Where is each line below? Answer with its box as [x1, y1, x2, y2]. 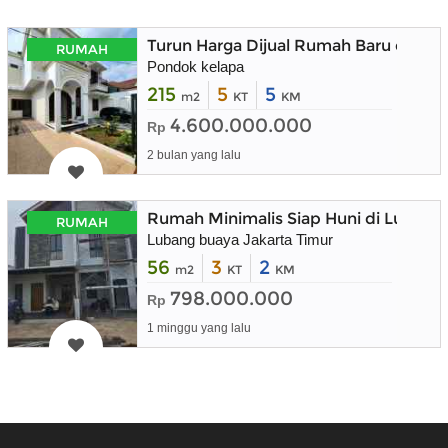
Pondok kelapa [147, 57, 244, 75]
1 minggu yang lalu [147, 320, 251, 335]
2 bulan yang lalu [147, 147, 241, 162]
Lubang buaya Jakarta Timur [147, 230, 333, 248]
